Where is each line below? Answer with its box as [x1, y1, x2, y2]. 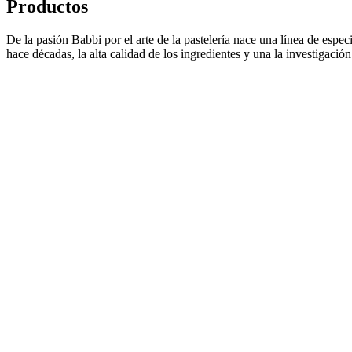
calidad [110, 47, 145, 61]
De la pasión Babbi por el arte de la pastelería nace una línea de [6, 33, 322, 47]
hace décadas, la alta [6, 47, 110, 61]
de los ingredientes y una [145, 47, 274, 61]
